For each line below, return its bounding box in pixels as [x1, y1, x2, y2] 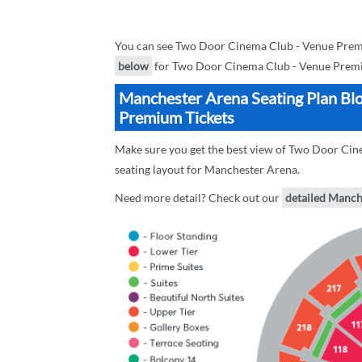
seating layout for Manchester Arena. [115, 162, 300, 176]
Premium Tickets [119, 107, 234, 127]
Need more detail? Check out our [115, 191, 282, 204]
